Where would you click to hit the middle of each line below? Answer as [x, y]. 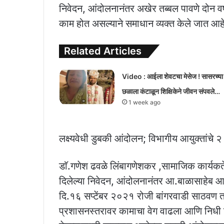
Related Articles [103, 51]
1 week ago [144, 102]
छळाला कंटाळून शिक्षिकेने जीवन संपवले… [171, 91]
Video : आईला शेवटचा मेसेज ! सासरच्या [172, 76]
